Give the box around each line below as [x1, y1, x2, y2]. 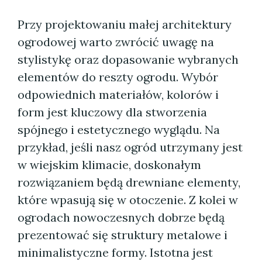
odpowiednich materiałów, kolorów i [18, 87, 219, 102]
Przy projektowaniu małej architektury [18, 17, 232, 32]
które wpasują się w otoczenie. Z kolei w [18, 192, 238, 207]
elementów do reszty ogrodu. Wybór [18, 70, 218, 84]
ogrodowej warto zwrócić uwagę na [18, 35, 214, 49]
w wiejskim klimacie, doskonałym [18, 157, 201, 172]
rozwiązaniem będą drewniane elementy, [18, 175, 240, 189]
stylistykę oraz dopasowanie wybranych [18, 52, 239, 67]
